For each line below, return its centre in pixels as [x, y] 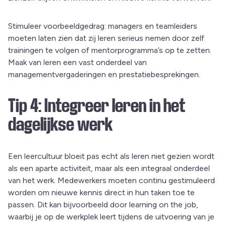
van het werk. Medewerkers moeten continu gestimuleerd [111, 180]
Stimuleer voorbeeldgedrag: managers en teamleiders [103, 26]
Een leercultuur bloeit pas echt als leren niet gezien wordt [111, 156]
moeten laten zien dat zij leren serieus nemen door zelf [106, 38]
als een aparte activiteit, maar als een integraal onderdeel [109, 168]
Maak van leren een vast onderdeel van [77, 62]
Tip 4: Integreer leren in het [97, 106]
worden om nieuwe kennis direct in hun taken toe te [101, 192]
